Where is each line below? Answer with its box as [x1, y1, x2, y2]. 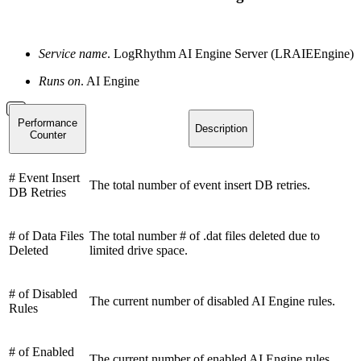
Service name [39, 46, 107, 60]
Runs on [39, 73, 81, 88]
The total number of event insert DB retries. [89, 177, 310, 192]
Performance [18, 116, 77, 129]
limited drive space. [89, 243, 188, 257]
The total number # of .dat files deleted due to [89, 228, 320, 243]
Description [194, 122, 247, 135]
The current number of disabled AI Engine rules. [89, 293, 335, 308]
